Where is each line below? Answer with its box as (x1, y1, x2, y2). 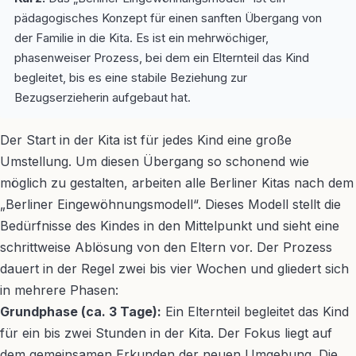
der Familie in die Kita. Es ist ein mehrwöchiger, (14, 30, 269, 45)
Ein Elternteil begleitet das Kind (161, 304, 349, 319)
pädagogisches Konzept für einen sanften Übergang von (14, 10, 322, 25)
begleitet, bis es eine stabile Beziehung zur (14, 70, 247, 85)
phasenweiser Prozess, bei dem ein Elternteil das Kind (14, 50, 309, 65)
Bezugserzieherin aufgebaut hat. (14, 90, 191, 105)
